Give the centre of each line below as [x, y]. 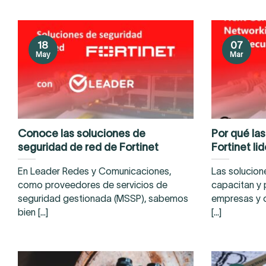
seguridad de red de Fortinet [88, 147]
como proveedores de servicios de [93, 185]
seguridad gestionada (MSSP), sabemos [103, 198]
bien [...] [33, 212]
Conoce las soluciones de [82, 134]
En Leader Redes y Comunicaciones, [94, 171]
